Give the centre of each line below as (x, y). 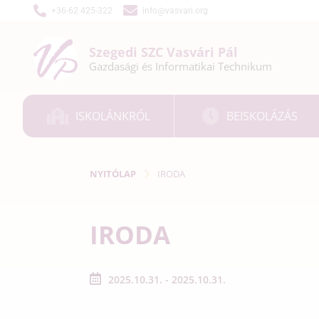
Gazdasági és (122, 66)
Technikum (245, 66)
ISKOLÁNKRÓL (113, 116)
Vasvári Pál (202, 52)
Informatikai (187, 66)
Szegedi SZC (128, 52)
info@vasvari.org (175, 11)
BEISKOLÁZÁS (262, 116)
